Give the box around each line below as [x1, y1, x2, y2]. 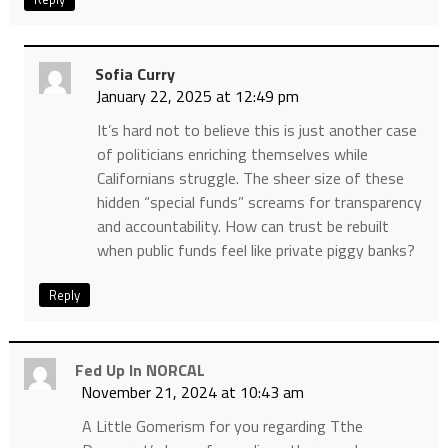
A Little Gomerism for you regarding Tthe [81, 414, 363, 439]
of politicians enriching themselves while [96, 142, 368, 167]
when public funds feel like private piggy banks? [96, 238, 415, 263]
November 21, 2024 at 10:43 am [80, 380, 304, 405]
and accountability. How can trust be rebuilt [96, 214, 389, 239]
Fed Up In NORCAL [74, 358, 205, 383]
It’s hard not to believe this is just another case [96, 118, 417, 143]
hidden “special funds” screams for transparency [96, 190, 422, 215]
